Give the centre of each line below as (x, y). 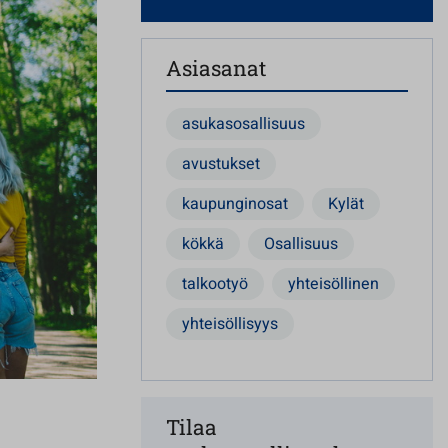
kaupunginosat (235, 204)
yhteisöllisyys (230, 324)
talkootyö (215, 284)
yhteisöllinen (333, 284)
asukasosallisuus (243, 124)
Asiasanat (216, 68)
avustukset (221, 164)
